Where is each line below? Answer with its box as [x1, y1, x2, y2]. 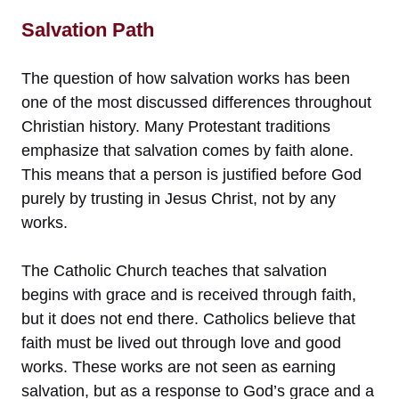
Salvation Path [21, 18, 154, 41]
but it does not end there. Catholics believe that [21, 309, 355, 328]
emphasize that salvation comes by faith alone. [21, 141, 354, 159]
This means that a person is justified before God [21, 165, 362, 183]
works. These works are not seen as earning [21, 357, 336, 376]
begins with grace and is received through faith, [21, 285, 356, 304]
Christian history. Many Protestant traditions [21, 117, 330, 135]
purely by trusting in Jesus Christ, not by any [21, 189, 336, 208]
